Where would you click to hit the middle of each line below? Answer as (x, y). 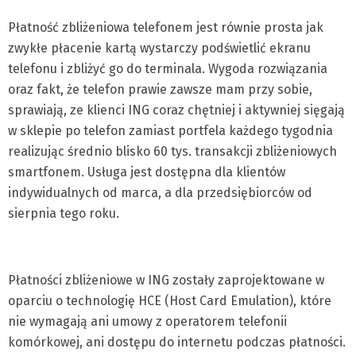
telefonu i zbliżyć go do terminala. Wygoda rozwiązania (168, 69)
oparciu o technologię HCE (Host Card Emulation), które (170, 301)
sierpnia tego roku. (64, 213)
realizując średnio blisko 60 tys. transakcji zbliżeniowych (172, 151)
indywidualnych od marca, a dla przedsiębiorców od (160, 193)
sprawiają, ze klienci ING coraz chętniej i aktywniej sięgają (176, 110)
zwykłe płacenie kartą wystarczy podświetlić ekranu (159, 48)
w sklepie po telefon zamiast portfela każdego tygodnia (170, 131)
